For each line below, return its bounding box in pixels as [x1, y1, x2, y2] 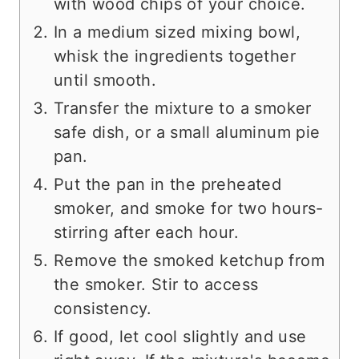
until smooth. [54, 70, 157, 90]
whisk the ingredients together [54, 46, 296, 66]
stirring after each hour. [54, 222, 239, 242]
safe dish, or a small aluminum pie [54, 122, 321, 142]
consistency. [54, 298, 152, 318]
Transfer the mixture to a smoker [54, 98, 312, 118]
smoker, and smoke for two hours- [54, 198, 324, 218]
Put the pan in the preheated [54, 174, 282, 194]
